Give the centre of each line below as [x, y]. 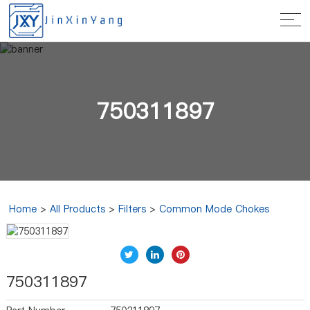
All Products [78, 209]
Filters [133, 209]
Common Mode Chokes [215, 209]
